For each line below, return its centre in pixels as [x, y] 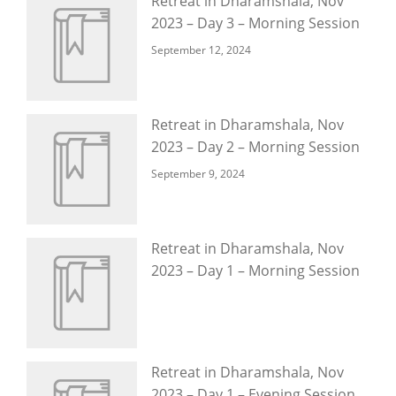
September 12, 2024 [201, 50]
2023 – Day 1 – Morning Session [255, 270]
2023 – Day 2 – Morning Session [255, 147]
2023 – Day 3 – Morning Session [255, 23]
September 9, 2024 [198, 174]
